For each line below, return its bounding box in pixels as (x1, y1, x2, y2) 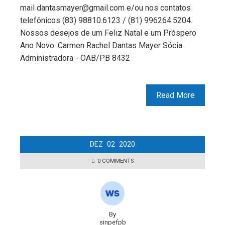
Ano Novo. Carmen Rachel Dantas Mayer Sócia (20, 41, 182, 51)
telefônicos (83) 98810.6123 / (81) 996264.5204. (20, 16, 192, 26)
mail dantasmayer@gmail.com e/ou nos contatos (20, 3, 191, 13)
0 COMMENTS (97, 158, 134, 165)
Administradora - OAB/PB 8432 (20, 53, 130, 63)
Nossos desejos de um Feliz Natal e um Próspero (20, 28, 196, 38)
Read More (156, 90, 195, 100)
